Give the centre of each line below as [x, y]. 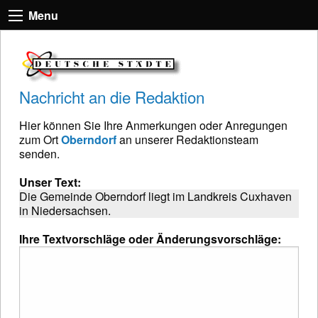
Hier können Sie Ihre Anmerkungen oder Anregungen [153, 125]
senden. [39, 153]
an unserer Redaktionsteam [187, 139]
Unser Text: [50, 182]
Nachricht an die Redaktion [112, 96]
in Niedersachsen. [65, 210]
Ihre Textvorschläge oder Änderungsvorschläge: [150, 238]
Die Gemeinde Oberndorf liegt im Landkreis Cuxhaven [155, 196]
